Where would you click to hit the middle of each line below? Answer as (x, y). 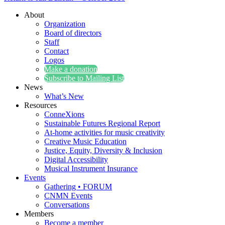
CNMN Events (68, 195)
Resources (40, 105)
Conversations (67, 204)
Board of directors (73, 33)
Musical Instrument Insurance (91, 168)
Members (39, 213)
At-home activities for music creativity (104, 132)
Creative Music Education (85, 141)
